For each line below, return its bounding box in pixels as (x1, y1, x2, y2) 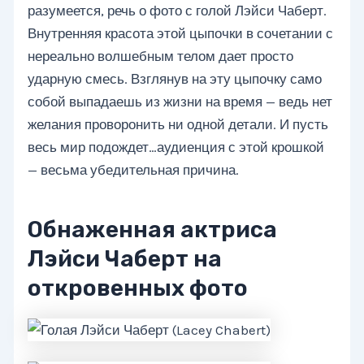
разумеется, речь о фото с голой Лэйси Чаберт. (28, 2, 327, 19)
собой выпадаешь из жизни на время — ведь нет (28, 93, 333, 110)
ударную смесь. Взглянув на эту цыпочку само (28, 71, 323, 88)
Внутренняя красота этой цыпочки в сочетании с (28, 25, 334, 42)
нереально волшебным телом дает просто (28, 48, 294, 65)
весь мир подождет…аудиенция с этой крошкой (28, 139, 325, 156)
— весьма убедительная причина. (28, 162, 240, 179)
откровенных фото (28, 275, 249, 302)
